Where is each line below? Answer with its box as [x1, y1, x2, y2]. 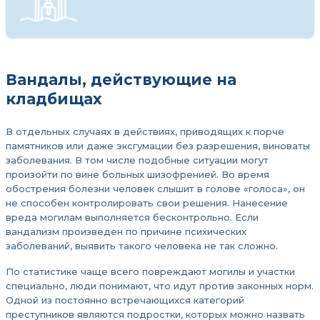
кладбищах [6, 90, 102, 108]
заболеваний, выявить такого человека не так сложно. [6, 240, 278, 251]
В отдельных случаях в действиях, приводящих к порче [6, 126, 284, 137]
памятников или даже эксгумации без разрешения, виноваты [6, 140, 310, 151]
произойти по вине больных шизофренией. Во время [6, 169, 269, 180]
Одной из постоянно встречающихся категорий [6, 294, 244, 306]
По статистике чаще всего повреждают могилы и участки [6, 266, 295, 277]
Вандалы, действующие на [6, 71, 236, 89]
